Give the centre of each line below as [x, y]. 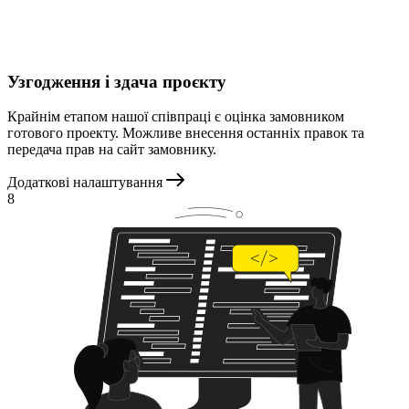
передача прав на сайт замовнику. [112, 150]
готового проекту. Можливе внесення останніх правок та [186, 133]
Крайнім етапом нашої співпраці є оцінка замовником [176, 117]
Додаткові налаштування [85, 183]
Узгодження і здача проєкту [117, 81]
